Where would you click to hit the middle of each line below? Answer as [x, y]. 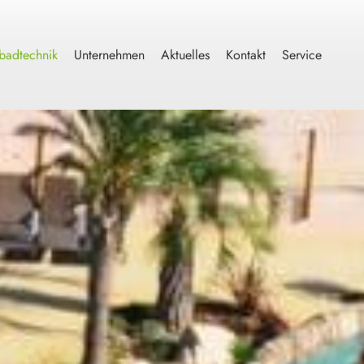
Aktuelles [185, 54]
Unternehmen [109, 54]
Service [301, 54]
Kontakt [245, 54]
